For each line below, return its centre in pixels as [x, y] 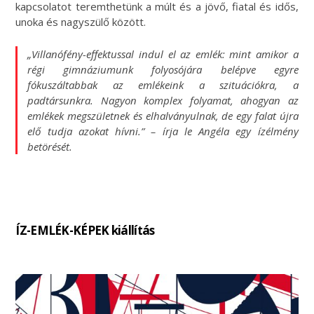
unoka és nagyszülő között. [81, 21]
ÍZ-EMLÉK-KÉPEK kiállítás [85, 230]
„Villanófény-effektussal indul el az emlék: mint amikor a [163, 54]
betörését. [50, 146]
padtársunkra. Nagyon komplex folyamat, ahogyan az [163, 100]
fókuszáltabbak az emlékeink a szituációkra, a [163, 84]
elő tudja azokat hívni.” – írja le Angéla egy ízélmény [163, 131]
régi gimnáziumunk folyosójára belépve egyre [163, 69]
